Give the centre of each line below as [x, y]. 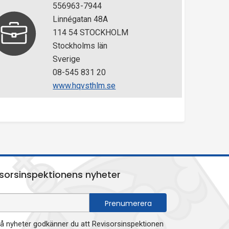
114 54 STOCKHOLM [91, 32]
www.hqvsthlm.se [84, 86]
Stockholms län [80, 46]
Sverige [67, 59]
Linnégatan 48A [81, 19]
